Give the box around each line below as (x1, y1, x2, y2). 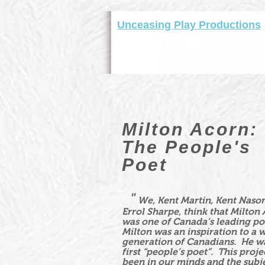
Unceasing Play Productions (117, 19, 261, 31)
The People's (122, 137, 251, 157)
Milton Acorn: (122, 119, 258, 139)
